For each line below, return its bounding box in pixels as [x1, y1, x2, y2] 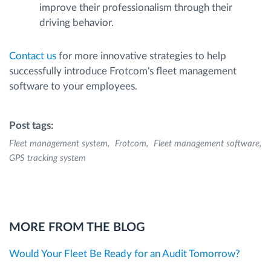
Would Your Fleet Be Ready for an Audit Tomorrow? [9, 249, 240, 260]
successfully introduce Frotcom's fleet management [9, 65, 237, 76]
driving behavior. [39, 17, 114, 28]
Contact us [9, 50, 56, 61]
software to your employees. [9, 80, 137, 91]
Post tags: [9, 120, 53, 131]
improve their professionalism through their [39, 2, 232, 13]
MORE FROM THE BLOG [9, 221, 145, 234]
